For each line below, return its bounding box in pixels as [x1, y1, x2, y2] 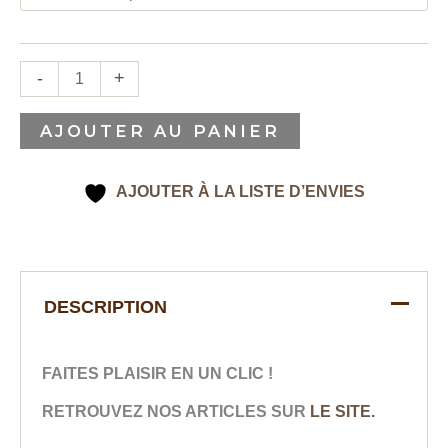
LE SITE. [310, 402, 376, 421]
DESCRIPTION [44, 296, 168, 317]
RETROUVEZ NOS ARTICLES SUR [42, 402, 311, 421]
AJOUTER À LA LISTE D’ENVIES [116, 181, 365, 200]
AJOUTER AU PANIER [40, 121, 280, 142]
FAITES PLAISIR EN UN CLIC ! [42, 363, 274, 382]
